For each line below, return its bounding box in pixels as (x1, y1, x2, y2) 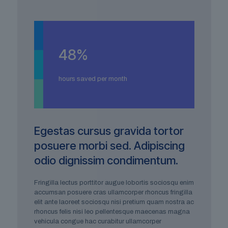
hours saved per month (58, 75, 127, 82)
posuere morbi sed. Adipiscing (34, 138, 185, 152)
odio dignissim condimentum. (34, 153, 178, 167)
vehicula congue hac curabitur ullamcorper (34, 217, 161, 225)
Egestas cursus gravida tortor (34, 124, 184, 137)
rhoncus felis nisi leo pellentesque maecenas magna (34, 208, 190, 215)
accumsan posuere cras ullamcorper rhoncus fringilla (34, 188, 192, 196)
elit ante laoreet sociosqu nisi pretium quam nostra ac (34, 198, 194, 206)
